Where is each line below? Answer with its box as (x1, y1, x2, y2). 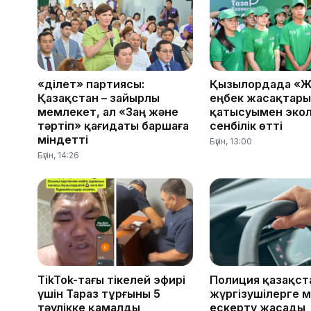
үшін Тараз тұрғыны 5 (37, 286, 160, 301)
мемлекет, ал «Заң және (37, 105, 178, 119)
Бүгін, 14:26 (37, 150, 79, 161)
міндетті (37, 133, 88, 147)
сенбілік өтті (210, 119, 283, 133)
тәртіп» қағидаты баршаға (37, 119, 189, 133)
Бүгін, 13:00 (210, 136, 252, 147)
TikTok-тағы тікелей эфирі (37, 272, 185, 287)
